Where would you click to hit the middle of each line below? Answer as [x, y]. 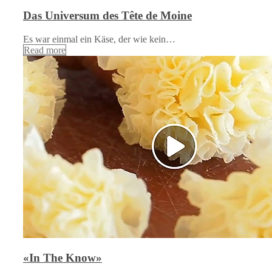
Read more [45, 50]
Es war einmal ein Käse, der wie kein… [99, 39]
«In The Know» [63, 258]
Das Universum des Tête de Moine [107, 16]
